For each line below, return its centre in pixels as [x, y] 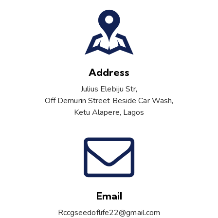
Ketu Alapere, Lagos [109, 112]
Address [109, 72]
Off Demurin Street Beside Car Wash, [109, 100]
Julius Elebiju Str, [109, 89]
